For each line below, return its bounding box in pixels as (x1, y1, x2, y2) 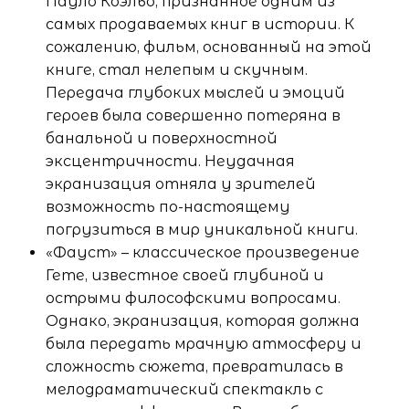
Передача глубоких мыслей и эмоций (46, 83, 345, 101)
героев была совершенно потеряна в (46, 106, 341, 124)
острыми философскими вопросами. (46, 288, 341, 307)
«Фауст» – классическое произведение (46, 243, 360, 261)
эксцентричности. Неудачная (46, 152, 295, 170)
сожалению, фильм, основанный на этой (46, 37, 372, 56)
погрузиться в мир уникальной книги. (46, 220, 358, 238)
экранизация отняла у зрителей (46, 174, 316, 193)
